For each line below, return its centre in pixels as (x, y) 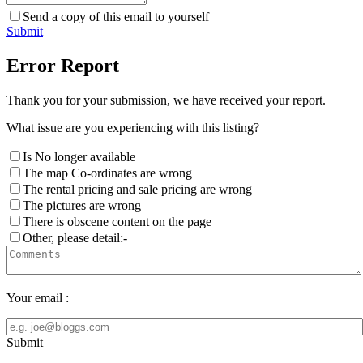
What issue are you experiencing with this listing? (133, 128)
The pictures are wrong (82, 205)
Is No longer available (79, 157)
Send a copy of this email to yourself (116, 17)
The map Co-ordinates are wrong (107, 173)
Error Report (63, 66)
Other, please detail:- (75, 238)
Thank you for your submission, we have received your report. (166, 100)
